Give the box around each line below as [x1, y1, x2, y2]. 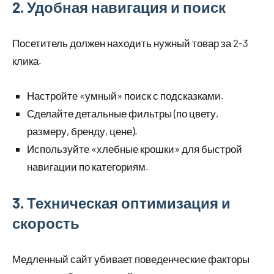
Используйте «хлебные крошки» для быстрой [27, 143, 242, 155]
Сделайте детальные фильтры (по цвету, [27, 107, 218, 120]
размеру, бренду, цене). [27, 125, 138, 138]
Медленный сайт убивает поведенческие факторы [12, 253, 250, 265]
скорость [12, 214, 80, 232]
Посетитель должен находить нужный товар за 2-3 [12, 37, 248, 50]
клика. [12, 54, 42, 67]
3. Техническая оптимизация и [12, 194, 231, 212]
